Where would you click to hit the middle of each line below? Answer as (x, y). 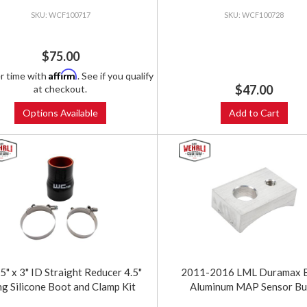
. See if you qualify (116, 76)
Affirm (63, 75)
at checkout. (61, 89)
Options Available (61, 113)
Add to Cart (254, 113)
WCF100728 (263, 15)
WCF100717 (69, 15)
